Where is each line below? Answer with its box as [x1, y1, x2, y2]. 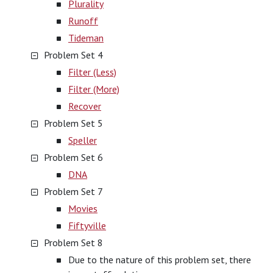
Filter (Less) [68, 66, 116, 78]
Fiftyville [68, 219, 106, 232]
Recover [68, 100, 101, 112]
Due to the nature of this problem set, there [68, 253, 251, 266]
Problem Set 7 [44, 185, 103, 197]
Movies [68, 202, 97, 214]
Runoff [68, 15, 98, 27]
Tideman [68, 32, 104, 44]
